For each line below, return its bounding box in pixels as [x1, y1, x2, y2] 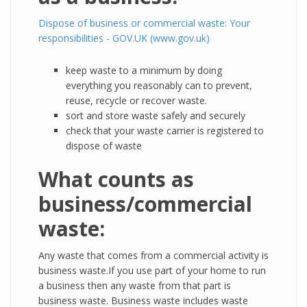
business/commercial [38, 190, 252, 218]
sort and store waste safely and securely [66, 109, 245, 122]
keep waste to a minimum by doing [66, 64, 222, 77]
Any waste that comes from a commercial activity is [38, 249, 269, 262]
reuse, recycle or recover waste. [66, 94, 207, 107]
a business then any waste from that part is [38, 279, 231, 292]
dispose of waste [66, 139, 142, 152]
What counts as [38, 165, 194, 193]
